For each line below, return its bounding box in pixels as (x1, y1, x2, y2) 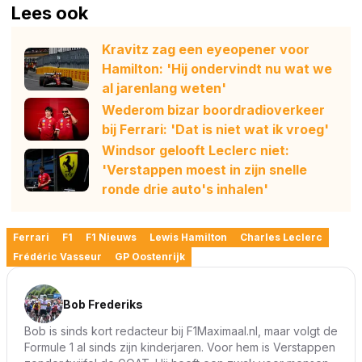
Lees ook (11, 2, 88, 24)
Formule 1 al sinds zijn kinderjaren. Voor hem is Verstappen (24, 340, 335, 355)
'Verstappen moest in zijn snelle (102, 162, 307, 179)
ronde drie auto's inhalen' (102, 181, 268, 198)
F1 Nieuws (86, 231, 137, 244)
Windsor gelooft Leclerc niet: (102, 142, 289, 159)
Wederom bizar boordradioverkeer (102, 101, 325, 118)
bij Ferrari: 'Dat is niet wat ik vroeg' (102, 120, 329, 137)
